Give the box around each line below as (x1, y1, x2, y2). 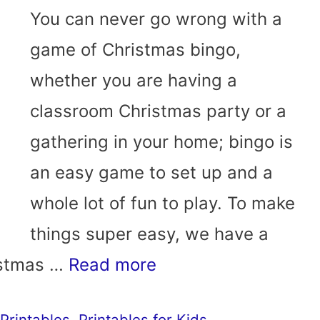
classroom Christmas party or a (30, 101, 286, 122)
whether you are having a (30, 70, 237, 91)
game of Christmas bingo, (30, 39, 241, 61)
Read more (69, 254, 156, 276)
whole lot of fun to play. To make (30, 193, 295, 214)
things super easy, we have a (30, 224, 269, 245)
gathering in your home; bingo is (30, 131, 293, 153)
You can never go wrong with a (30, 9, 282, 30)
